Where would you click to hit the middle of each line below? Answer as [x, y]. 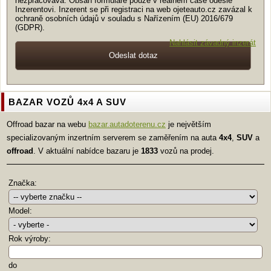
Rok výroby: [30, 238]
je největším [188, 124]
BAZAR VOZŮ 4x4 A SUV [67, 102]
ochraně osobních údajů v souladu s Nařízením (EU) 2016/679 [124, 18]
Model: [20, 211]
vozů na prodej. [186, 151]
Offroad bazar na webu [47, 124]
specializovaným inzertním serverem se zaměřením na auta [113, 137]
